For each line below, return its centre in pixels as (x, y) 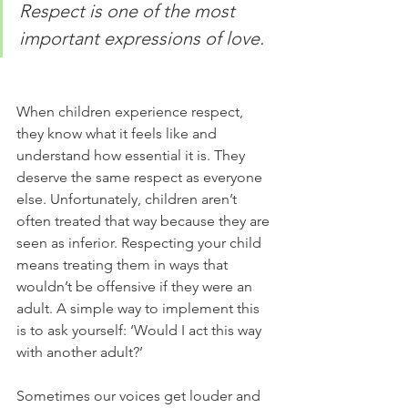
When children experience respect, (132, 111)
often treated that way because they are (145, 220)
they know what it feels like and (118, 133)
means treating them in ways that (124, 264)
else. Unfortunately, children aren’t (128, 199)
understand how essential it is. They (133, 155)
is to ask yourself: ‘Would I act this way (141, 330)
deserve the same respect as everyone (141, 177)
